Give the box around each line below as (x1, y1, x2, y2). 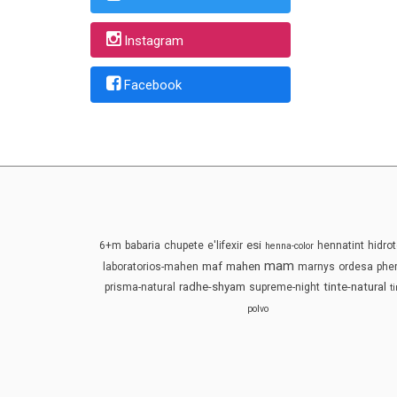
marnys (298, 260, 336, 273)
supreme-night (249, 280, 321, 293)
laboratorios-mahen (103, 260, 199, 273)
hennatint (317, 238, 365, 252)
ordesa (339, 260, 374, 273)
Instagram (123, 32, 183, 49)
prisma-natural (105, 280, 176, 293)
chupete (164, 238, 205, 252)
